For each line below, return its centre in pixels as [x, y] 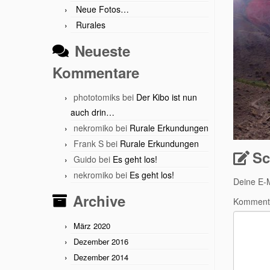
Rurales [91, 25]
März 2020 [92, 226]
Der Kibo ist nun [167, 97]
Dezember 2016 [101, 241]
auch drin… [93, 112]
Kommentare [96, 72]
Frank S [89, 143]
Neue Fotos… [102, 9]
